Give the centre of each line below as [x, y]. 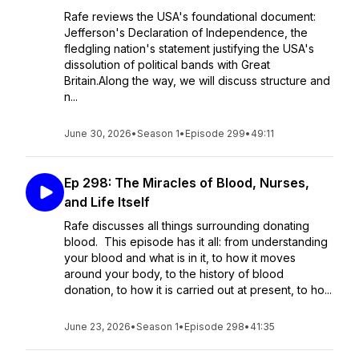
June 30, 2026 [98, 133]
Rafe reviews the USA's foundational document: [190, 16]
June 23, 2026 [97, 327]
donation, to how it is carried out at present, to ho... [198, 290]
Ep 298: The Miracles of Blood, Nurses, [187, 183]
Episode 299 [215, 133]
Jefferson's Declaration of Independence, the [186, 32]
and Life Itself [107, 202]
